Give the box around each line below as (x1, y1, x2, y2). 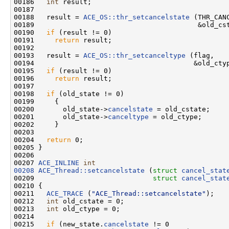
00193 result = (14, 51, 83, 59)
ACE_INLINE (38, 158, 79, 167)
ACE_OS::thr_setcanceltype (83, 51, 186, 59)
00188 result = (14, 13, 83, 21)
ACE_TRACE (47, 189, 83, 197)
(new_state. (55, 220, 104, 228)
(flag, (186, 51, 214, 59)
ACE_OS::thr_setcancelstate (83, 13, 190, 21)
